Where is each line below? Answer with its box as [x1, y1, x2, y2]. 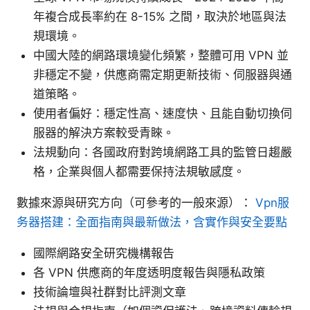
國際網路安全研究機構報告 [33, 246, 174, 260]
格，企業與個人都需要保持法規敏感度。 [33, 164, 245, 179]
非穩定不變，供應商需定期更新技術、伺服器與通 [33, 67, 292, 82]
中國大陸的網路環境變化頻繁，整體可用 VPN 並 [33, 48, 289, 62]
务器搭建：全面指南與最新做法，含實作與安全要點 [17, 215, 287, 229]
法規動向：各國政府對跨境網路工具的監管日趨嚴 [33, 145, 292, 159]
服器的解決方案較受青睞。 [33, 125, 174, 140]
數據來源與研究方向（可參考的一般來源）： [17, 195, 255, 210]
